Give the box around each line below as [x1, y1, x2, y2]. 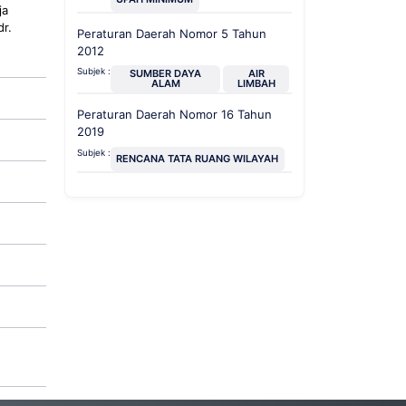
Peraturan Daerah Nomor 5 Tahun [76, 25, 266, 41]
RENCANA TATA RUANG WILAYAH [116, 151, 279, 165]
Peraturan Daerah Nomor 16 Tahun [76, 107, 272, 122]
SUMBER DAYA [130, 67, 202, 81]
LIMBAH [237, 77, 275, 91]
